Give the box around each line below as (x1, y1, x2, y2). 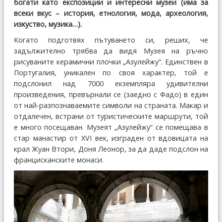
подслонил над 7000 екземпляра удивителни (14, 79, 208, 89)
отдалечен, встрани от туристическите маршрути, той (14, 111, 208, 121)
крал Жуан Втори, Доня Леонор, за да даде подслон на (14, 144, 208, 154)
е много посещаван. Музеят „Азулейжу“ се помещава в (14, 122, 208, 132)
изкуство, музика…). (14, 19, 82, 29)
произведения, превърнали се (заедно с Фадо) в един (14, 90, 208, 100)
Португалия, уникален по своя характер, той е (14, 68, 208, 78)
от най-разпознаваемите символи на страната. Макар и (14, 101, 208, 111)
